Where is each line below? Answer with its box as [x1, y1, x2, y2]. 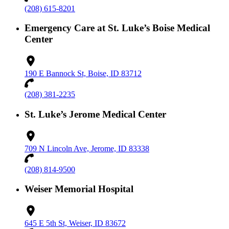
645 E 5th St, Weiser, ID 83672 [25, 219, 126, 228]
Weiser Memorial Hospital [25, 184, 133, 195]
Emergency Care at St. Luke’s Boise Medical [25, 22, 210, 34]
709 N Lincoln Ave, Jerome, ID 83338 [25, 144, 149, 153]
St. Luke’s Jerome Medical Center [25, 108, 166, 120]
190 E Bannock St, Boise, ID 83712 [25, 69, 142, 78]
